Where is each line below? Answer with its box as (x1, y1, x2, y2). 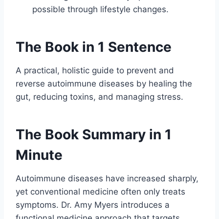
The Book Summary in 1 (16, 126, 172, 143)
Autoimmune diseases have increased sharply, (16, 173, 198, 183)
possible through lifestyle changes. (32, 4, 169, 14)
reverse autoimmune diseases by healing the (16, 78, 192, 88)
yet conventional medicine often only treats (16, 186, 185, 197)
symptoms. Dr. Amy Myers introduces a (16, 199, 170, 210)
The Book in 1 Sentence (16, 38, 172, 55)
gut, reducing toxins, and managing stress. (16, 91, 183, 102)
